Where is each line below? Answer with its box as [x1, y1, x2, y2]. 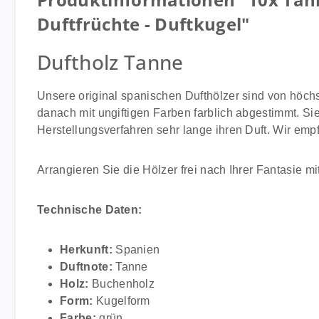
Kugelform [93, 295, 150, 307]
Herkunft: [60, 244, 113, 256]
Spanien [112, 244, 160, 256]
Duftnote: [60, 261, 113, 273]
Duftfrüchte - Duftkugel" [37, 12, 250, 36]
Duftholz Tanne [37, 48, 184, 75]
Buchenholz [88, 278, 155, 290]
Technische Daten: [37, 204, 142, 216]
